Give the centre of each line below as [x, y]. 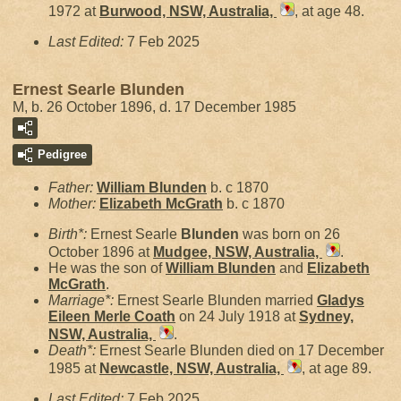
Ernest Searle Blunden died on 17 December [242, 350]
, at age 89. [337, 368]
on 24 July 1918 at [237, 316]
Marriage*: [83, 300]
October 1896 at [101, 252]
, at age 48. [329, 11]
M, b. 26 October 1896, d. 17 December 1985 [154, 107]
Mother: [74, 204]
